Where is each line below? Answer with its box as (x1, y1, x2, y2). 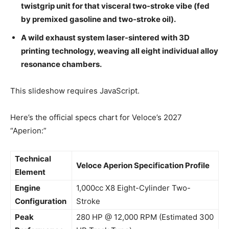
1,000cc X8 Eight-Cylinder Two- (76, 182, 191, 193)
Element (15, 167, 45, 177)
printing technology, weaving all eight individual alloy (21, 45, 218, 56)
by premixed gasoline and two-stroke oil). (21, 14, 176, 24)
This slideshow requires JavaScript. (10, 85, 140, 96)
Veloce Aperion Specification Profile (76, 160, 210, 170)
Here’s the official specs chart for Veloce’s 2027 (10, 112, 182, 122)
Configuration (15, 196, 66, 206)
